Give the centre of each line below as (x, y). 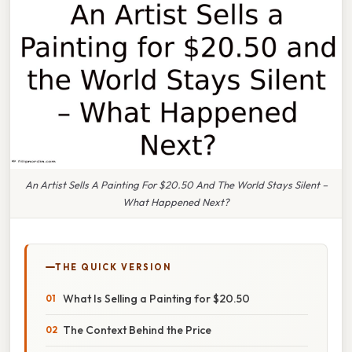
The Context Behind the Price (137, 330)
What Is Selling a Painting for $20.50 (156, 298)
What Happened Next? (176, 202)
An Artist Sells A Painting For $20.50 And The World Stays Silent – (176, 184)
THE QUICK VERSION (113, 267)
